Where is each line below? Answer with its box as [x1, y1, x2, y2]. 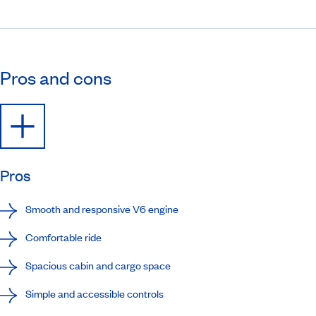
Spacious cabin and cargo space [25, 257, 171, 272]
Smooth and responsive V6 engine [25, 201, 178, 216]
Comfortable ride [25, 229, 102, 244]
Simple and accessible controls [25, 286, 164, 300]
